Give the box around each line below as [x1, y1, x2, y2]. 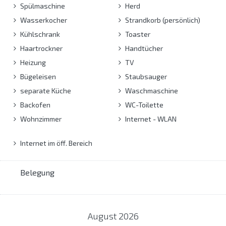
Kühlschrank [19, 29, 60, 38]
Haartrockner [19, 43, 63, 52]
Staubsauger [123, 72, 167, 81]
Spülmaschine [19, 1, 65, 10]
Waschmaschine [123, 86, 178, 95]
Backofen [19, 100, 50, 109]
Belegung [20, 167, 54, 177]
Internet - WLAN [123, 114, 177, 123]
